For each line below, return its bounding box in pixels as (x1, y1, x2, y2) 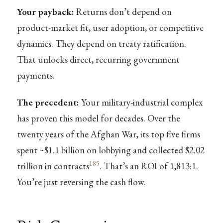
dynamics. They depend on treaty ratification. (16, 37, 186, 50)
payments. (16, 69, 55, 82)
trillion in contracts (16, 159, 89, 172)
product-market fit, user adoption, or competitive (16, 21, 204, 34)
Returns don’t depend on (74, 5, 172, 18)
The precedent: (16, 96, 79, 109)
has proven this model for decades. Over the (16, 111, 180, 124)
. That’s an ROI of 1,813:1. (99, 159, 198, 172)
